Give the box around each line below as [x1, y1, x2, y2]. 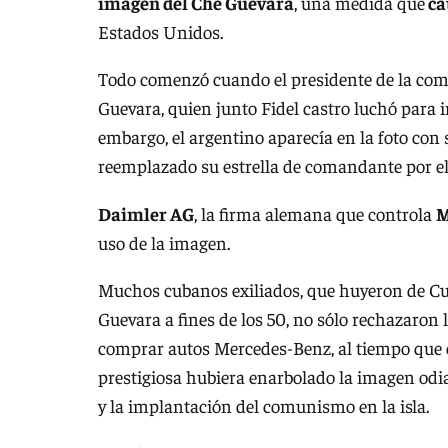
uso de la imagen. [98, 230, 231, 254]
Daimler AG [98, 201, 194, 225]
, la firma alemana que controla [194, 201, 436, 225]
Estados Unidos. [98, 19, 224, 43]
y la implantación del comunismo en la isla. [98, 394, 430, 418]
